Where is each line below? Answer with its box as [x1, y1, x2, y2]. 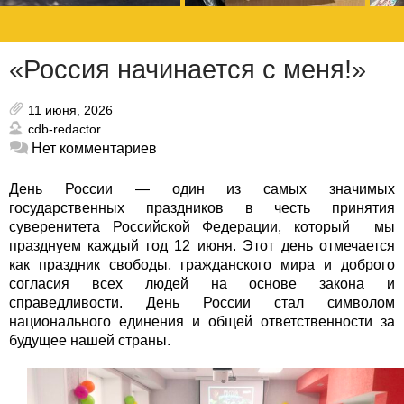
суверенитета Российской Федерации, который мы [9, 219, 395, 235]
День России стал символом [146, 295, 395, 311]
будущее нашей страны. [9, 333, 170, 349]
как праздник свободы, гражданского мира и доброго [9, 257, 395, 273]
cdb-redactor [28, 122, 101, 137]
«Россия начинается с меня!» [9, 55, 366, 85]
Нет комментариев [32, 141, 157, 157]
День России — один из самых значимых [9, 181, 395, 197]
